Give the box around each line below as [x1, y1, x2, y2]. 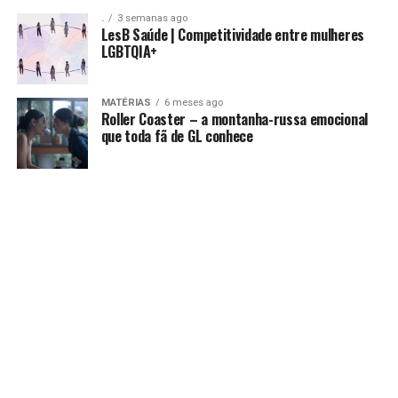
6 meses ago [163, 97, 223, 109]
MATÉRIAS [100, 97, 151, 109]
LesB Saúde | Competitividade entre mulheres [100, 24, 364, 46]
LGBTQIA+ [100, 41, 158, 63]
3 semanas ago [116, 12, 187, 25]
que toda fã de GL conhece [100, 125, 253, 147]
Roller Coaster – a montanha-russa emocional [100, 108, 368, 131]
